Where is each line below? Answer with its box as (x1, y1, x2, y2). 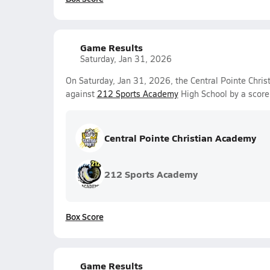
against (65, 88, 97, 99)
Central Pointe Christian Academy (104, 131, 256, 145)
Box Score (65, 210, 104, 222)
